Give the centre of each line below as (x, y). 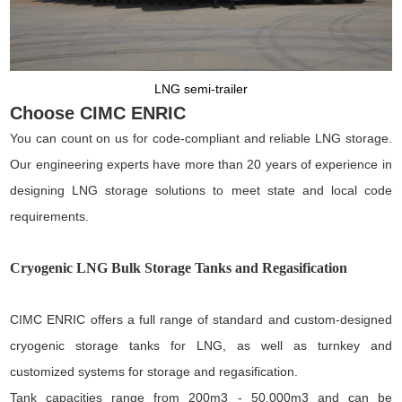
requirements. (50, 216)
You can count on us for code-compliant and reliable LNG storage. (201, 138)
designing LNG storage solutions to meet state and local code (201, 190)
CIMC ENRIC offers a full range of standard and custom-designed (201, 319)
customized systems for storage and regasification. (154, 371)
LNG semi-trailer (201, 88)
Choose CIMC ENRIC (98, 113)
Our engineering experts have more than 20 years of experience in (201, 164)
